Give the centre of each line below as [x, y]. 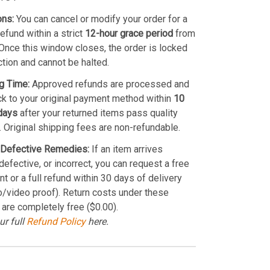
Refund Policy [56, 221]
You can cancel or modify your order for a [101, 19]
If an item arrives [126, 149]
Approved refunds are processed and [110, 84]
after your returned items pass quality [98, 113]
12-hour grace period [129, 33]
